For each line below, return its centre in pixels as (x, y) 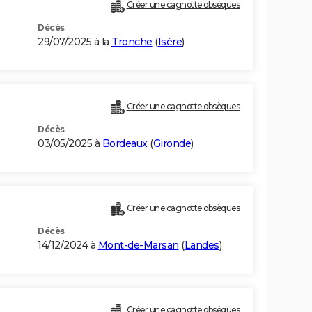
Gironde (172, 144)
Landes (202, 245)
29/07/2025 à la (75, 42)
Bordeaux (125, 144)
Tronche (132, 42)
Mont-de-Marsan (138, 245)
